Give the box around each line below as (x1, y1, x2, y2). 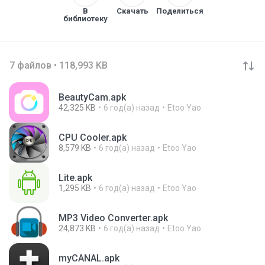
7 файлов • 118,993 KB (9, 60, 108, 71)
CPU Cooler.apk (59, 132, 127, 143)
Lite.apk (59, 172, 92, 183)
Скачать (117, 7, 148, 15)
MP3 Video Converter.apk (59, 212, 168, 224)
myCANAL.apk (59, 253, 119, 264)
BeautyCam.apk (59, 92, 126, 103)
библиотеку (63, 14, 108, 23)
